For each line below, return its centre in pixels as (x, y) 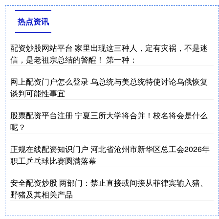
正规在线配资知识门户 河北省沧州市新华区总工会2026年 (110, 149)
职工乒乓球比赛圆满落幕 (53, 161)
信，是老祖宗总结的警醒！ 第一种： (74, 60)
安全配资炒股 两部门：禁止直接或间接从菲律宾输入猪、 (109, 183)
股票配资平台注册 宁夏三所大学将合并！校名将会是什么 (109, 115)
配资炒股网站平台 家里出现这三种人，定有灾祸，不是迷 (109, 48)
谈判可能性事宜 (38, 93)
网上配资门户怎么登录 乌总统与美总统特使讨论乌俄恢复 (109, 82)
